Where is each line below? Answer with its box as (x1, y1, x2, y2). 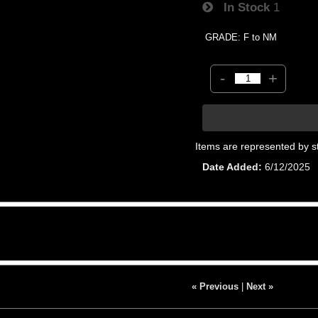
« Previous (191, 280, 238, 292)
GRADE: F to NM (205, 31, 278, 43)
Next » (246, 280, 273, 292)
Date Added (202, 160, 259, 172)
